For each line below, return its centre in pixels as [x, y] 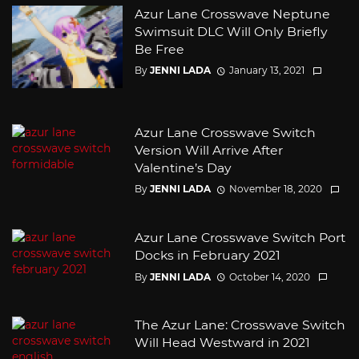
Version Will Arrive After [208, 151]
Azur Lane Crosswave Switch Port [240, 238]
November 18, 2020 [275, 189]
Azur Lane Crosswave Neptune [232, 14]
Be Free [159, 49]
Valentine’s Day [183, 168]
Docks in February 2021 [207, 256]
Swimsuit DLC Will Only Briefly [231, 31]
